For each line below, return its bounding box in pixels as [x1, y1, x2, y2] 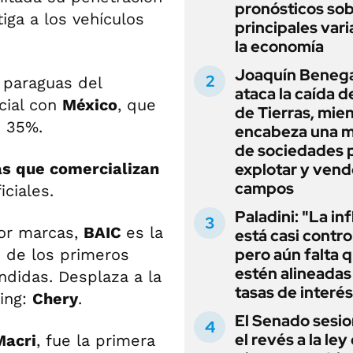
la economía [235, 36, 324, 57]
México [62, 95, 117, 114]
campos [235, 178, 294, 199]
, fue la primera [36, 331, 155, 350]
